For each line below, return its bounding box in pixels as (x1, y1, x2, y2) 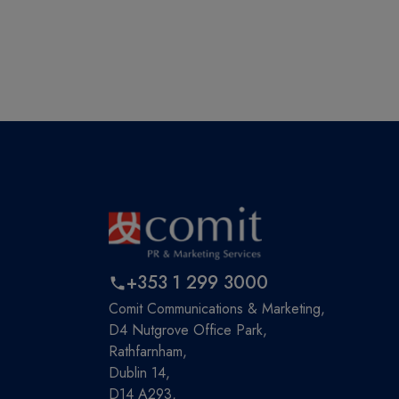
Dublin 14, (109, 362, 170, 383)
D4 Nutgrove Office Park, (109, 319, 267, 340)
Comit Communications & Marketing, (109, 297, 325, 319)
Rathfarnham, (109, 340, 187, 362)
